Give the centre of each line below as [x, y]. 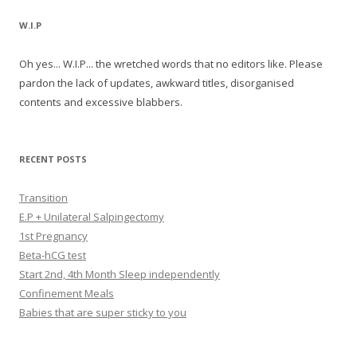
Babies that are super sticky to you [103, 312]
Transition [43, 197]
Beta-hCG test [53, 255]
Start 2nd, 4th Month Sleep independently [120, 274]
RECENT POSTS [53, 159]
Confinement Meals [67, 293]
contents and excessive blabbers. [101, 102]
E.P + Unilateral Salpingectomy [92, 216]
